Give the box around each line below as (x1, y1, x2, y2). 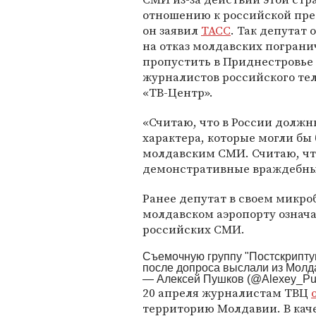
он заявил (142, 22, 201, 39)
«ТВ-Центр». (142, 84, 213, 101)
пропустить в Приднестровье (142, 53, 313, 70)
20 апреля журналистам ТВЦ (142, 284, 311, 301)
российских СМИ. (142, 221, 245, 238)
